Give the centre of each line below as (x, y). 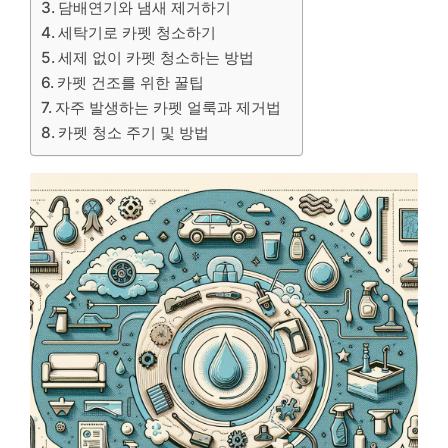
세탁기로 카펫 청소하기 (137, 32)
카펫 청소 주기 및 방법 (134, 132)
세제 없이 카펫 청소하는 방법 (156, 57)
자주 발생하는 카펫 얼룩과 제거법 (168, 107)
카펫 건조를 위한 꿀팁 (131, 82)
